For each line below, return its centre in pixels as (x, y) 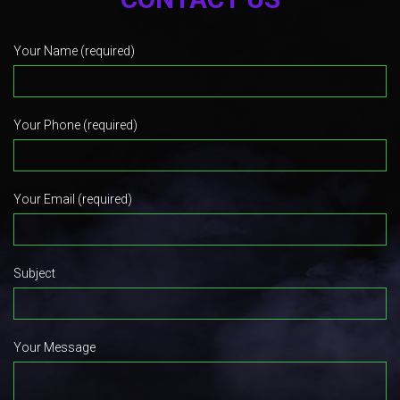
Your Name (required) (74, 50)
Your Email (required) (73, 199)
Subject (34, 273)
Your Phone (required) (75, 125)
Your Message (54, 347)
